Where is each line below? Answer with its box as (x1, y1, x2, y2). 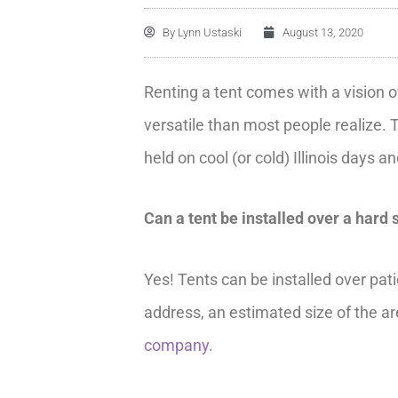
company (144, 335, 209, 354)
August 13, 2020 (283, 25, 363, 39)
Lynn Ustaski (175, 25, 242, 39)
